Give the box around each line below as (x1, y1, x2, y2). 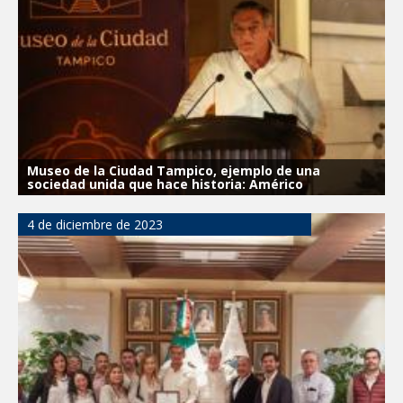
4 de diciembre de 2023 (27, 215, 163, 233)
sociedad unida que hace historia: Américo (27, 175, 303, 193)
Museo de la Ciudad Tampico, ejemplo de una (27, 161, 320, 179)
